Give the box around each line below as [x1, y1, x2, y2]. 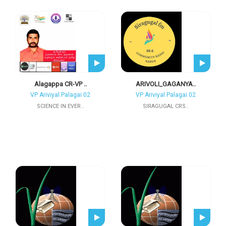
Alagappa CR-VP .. [34, 80, 87, 88]
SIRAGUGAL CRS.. [143, 103, 189, 109]
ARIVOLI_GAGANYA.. [136, 80, 196, 88]
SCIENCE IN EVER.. [37, 103, 84, 109]
